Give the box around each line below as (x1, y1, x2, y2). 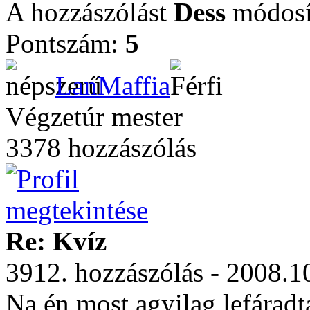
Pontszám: (6, 28, 125, 58)
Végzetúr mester (6, 102, 183, 131)
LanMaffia (55, 71, 170, 100)
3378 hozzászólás (6, 133, 197, 163)
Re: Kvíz (6, 226, 107, 256)
